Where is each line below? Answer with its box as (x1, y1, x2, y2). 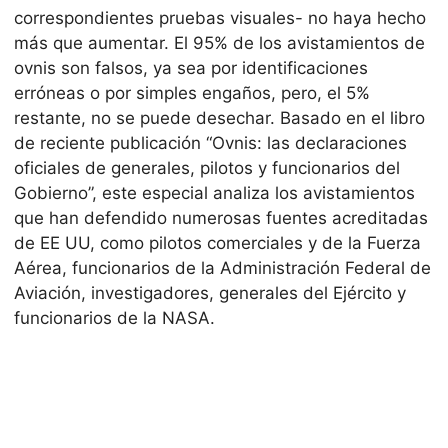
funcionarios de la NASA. (14, 307, 215, 328)
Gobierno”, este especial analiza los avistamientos (14, 182, 415, 203)
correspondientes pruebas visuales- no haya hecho (14, 7, 426, 28)
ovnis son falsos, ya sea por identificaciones (14, 57, 368, 78)
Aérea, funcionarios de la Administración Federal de (14, 257, 431, 278)
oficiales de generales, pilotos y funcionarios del (14, 157, 400, 178)
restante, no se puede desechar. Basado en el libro (14, 107, 425, 128)
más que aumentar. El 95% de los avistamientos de (14, 32, 425, 53)
